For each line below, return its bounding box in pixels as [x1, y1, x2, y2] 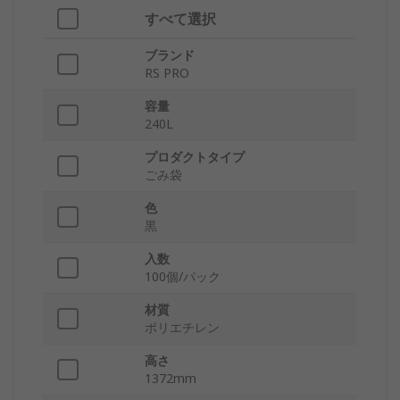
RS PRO [145, 64, 189, 82]
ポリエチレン [145, 319, 220, 337]
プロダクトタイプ [145, 148, 245, 166]
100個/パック [145, 268, 221, 286]
